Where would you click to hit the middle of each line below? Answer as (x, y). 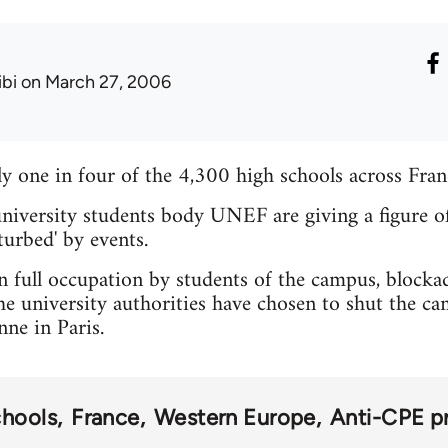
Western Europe (234, 417)
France (105, 417)
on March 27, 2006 (93, 82)
